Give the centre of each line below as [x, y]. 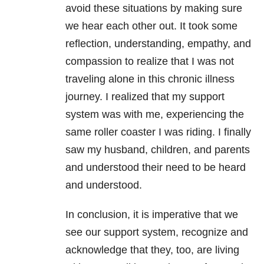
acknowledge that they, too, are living [152, 250]
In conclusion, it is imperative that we [152, 215]
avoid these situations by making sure [154, 9]
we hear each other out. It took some [151, 26]
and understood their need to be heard [156, 168]
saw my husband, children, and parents [158, 150]
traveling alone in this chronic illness [150, 79]
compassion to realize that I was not [150, 62]
